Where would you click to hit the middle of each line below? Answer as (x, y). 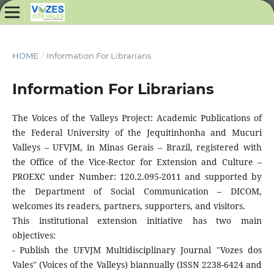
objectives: (34, 235)
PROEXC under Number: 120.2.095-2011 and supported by (137, 176)
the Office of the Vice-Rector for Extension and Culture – (137, 161)
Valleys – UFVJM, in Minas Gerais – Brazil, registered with (137, 147)
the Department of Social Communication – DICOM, (137, 191)
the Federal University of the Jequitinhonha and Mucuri (137, 132)
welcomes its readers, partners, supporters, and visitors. (128, 206)
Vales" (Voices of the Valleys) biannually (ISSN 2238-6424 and (137, 264)
